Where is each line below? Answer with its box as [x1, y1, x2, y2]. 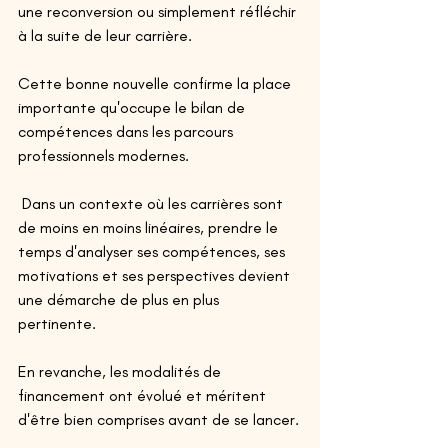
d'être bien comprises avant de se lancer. [18, 409, 299, 429]
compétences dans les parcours [18, 121, 237, 141]
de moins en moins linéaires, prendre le [18, 217, 282, 237]
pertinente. [18, 313, 100, 333]
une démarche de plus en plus [18, 289, 223, 309]
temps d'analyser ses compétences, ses [18, 241, 289, 261]
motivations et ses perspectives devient [18, 265, 294, 285]
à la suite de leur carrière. [18, 25, 196, 45]
